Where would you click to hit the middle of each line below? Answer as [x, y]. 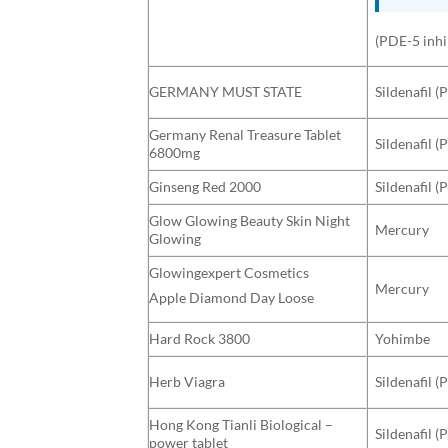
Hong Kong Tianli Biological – [241, 424]
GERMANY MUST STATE [225, 91]
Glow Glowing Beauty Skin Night [249, 220]
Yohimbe [403, 338]
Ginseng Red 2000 [205, 186]
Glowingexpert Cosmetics [229, 272]
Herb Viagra [187, 381]
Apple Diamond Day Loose [231, 297]
